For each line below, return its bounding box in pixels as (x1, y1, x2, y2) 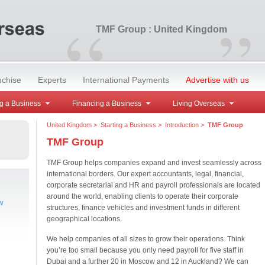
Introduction (164, 121, 199, 128)
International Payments (82, 75, 169, 85)
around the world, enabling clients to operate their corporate (46, 192, 238, 201)
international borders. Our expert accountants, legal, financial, (46, 170, 244, 178)
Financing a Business (72, 99, 141, 108)
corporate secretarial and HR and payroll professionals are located (46, 181, 260, 189)
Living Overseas (172, 99, 225, 108)
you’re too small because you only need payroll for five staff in (46, 246, 244, 254)
